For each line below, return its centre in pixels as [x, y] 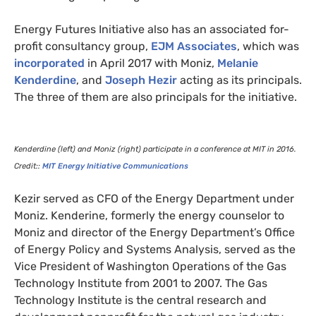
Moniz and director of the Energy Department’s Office [154, 232]
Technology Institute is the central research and [140, 300]
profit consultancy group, [83, 46]
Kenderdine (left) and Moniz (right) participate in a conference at [133, 149]
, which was [268, 46]
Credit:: [28, 166]
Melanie [238, 63]
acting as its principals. [241, 80]
